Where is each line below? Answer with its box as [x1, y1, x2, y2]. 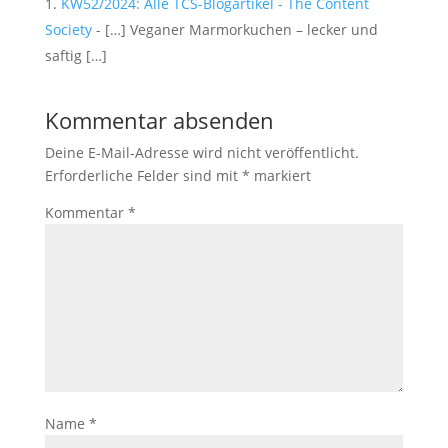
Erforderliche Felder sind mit [44, 166, 242, 185]
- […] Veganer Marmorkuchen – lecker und [91, 20, 378, 39]
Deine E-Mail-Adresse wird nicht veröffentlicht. [44, 143, 359, 162]
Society [44, 20, 92, 39]
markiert [249, 166, 311, 185]
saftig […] [44, 46, 107, 65]
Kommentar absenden [44, 105, 274, 135]
